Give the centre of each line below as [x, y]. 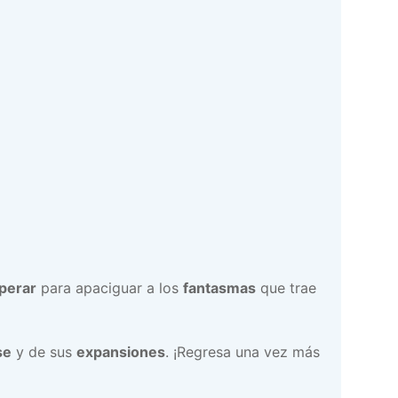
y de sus [44, 352]
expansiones [121, 352]
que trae [286, 287]
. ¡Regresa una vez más [243, 352]
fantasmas [219, 287]
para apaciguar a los [110, 287]
